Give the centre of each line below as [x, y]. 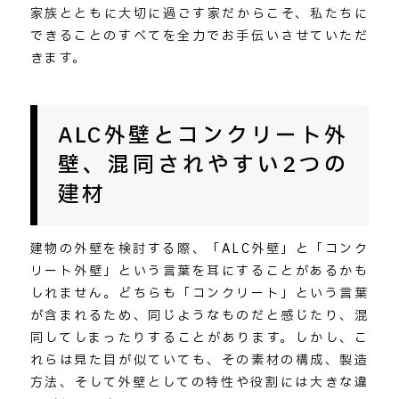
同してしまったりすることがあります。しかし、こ [199, 338]
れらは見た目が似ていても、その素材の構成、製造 [199, 361]
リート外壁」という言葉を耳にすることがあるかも [199, 272]
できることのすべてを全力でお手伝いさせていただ [199, 36]
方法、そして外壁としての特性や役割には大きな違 [199, 383]
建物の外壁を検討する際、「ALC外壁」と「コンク [199, 249]
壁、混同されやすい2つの [203, 166]
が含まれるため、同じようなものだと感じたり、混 [199, 316]
